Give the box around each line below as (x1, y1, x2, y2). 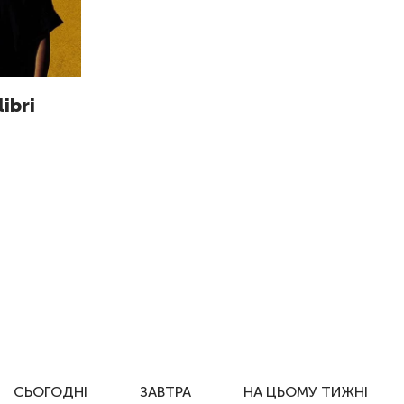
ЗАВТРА (140, 382, 192, 400)
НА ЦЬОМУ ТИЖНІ (243, 382, 369, 400)
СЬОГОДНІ (14, 382, 88, 400)
